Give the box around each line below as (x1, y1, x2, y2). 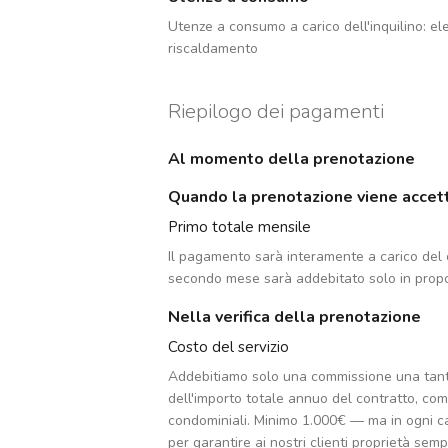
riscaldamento (168, 39, 258, 59)
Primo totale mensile (168, 217, 311, 238)
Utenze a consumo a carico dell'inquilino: (168, 17, 426, 37)
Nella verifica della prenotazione (168, 306, 421, 329)
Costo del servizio (168, 337, 289, 358)
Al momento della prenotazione (168, 148, 415, 171)
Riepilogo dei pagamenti (168, 98, 384, 126)
